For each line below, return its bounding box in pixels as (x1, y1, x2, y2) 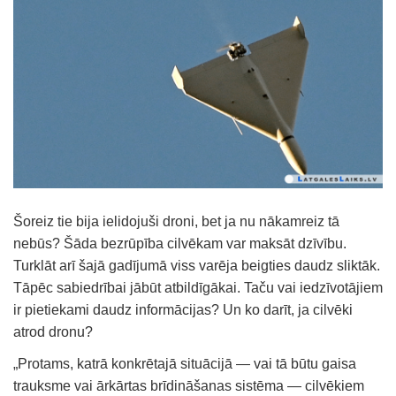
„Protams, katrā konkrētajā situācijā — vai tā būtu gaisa (13, 356, 356, 372)
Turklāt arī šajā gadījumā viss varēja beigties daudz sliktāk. (13, 258, 380, 274)
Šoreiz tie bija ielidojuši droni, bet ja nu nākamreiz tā (13, 214, 339, 230)
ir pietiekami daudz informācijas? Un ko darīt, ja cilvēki (13, 302, 353, 318)
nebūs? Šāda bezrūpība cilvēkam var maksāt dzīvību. (13, 236, 346, 252)
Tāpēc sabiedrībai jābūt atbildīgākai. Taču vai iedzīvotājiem (13, 280, 383, 296)
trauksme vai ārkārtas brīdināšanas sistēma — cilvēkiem (13, 378, 364, 394)
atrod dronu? (13, 324, 93, 340)
